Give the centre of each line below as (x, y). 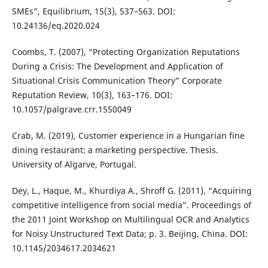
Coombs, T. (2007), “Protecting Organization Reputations (126, 52)
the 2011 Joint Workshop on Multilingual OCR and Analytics (130, 220)
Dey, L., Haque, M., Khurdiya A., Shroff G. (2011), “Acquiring (132, 191)
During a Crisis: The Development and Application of (117, 66)
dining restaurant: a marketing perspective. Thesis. (115, 150)
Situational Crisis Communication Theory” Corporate (117, 81)
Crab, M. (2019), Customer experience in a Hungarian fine (128, 136)
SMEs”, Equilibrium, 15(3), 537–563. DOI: (93, 11)
